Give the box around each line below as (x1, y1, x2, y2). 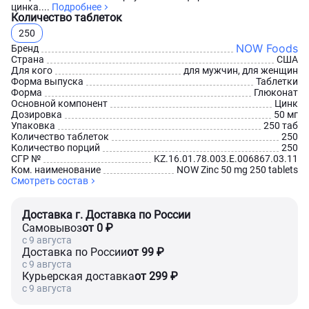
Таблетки (256, 76, 298, 87)
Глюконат (254, 87, 298, 98)
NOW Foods (236, 41, 298, 55)
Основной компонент (11, 98, 108, 109)
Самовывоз (22, 221, 82, 235)
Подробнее (52, 1, 101, 12)
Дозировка (11, 109, 62, 120)
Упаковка (11, 120, 55, 131)
